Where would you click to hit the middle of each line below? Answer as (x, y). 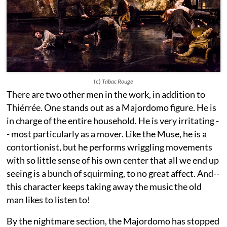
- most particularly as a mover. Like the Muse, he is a (107, 134)
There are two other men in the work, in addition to (106, 94)
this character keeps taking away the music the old (104, 187)
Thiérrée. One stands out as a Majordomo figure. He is (112, 108)
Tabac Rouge (117, 82)
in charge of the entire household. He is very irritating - (113, 121)
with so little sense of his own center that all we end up (113, 160)
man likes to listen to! (49, 200)
